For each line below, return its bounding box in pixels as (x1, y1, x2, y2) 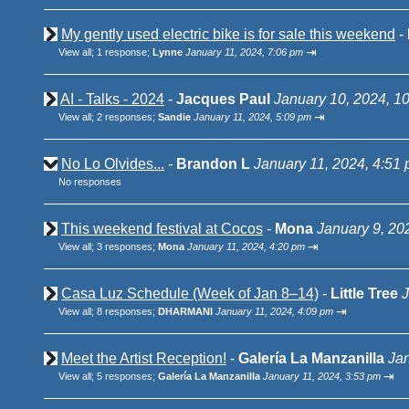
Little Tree (330, 286, 398, 301)
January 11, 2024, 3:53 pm (263, 371, 381, 382)
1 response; (97, 47, 152, 58)
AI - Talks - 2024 (60, 91, 164, 107)
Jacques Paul (176, 91, 270, 107)
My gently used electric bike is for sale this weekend (61, 26, 395, 42)
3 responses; (97, 241, 158, 252)
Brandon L (176, 156, 250, 172)
